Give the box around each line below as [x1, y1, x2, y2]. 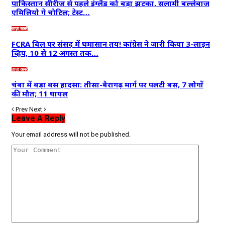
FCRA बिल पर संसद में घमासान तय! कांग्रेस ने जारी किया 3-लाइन [12, 38, 210, 49]
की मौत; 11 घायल [12, 88, 68, 98]
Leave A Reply [12, 113, 65, 123]
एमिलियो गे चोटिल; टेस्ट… [12, 7, 90, 17]
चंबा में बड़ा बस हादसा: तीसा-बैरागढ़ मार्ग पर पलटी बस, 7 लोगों [12, 79, 203, 89]
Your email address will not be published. [12, 130, 131, 138]
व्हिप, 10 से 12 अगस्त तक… [12, 47, 98, 58]
